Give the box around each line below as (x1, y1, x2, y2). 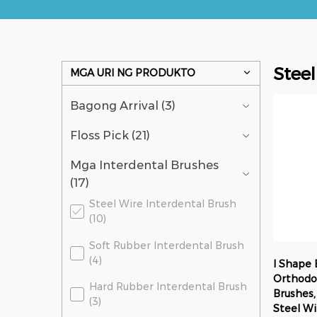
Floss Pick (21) (70, 128, 151, 143)
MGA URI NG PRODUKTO (70, 66, 196, 79)
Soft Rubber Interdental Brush (89, 238, 245, 252)
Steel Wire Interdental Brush (89, 197, 237, 210)
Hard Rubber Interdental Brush (89, 280, 248, 294)
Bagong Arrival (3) (70, 98, 176, 113)
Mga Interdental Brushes (70, 158, 219, 173)
